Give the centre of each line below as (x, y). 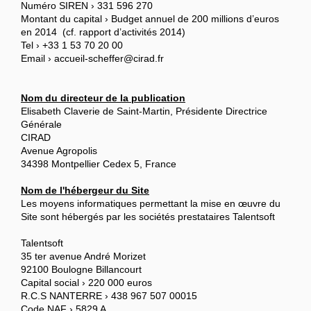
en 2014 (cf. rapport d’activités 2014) (103, 32)
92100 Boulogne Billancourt (81, 270)
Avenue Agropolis (59, 151)
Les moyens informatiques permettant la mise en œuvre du (151, 204)
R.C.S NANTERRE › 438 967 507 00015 (109, 296)
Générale (41, 125)
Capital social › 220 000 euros (86, 283)
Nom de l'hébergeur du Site (85, 191)
